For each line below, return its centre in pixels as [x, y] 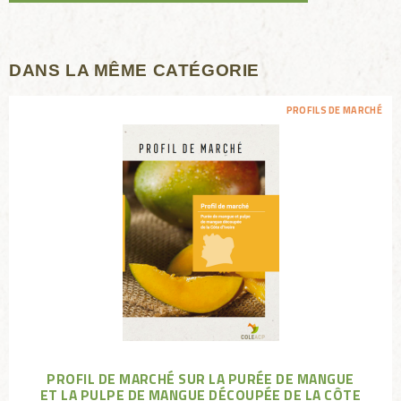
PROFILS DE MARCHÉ [334, 111]
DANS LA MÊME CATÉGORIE [134, 70]
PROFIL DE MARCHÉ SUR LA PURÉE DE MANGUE [200, 378]
